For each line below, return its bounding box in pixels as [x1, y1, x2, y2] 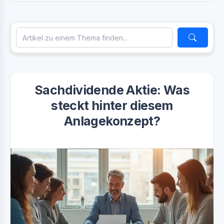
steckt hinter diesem [51, 98, 173, 113]
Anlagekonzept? [63, 113, 160, 128]
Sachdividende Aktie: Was [34, 82, 189, 97]
